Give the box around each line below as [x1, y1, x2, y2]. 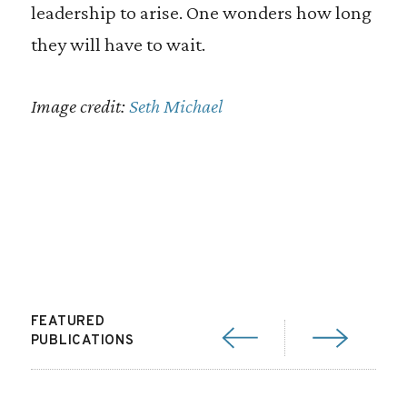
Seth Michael [128, 94, 223, 117]
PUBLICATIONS [30, 333, 134, 350]
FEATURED [30, 313, 105, 331]
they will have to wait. [30, 33, 205, 55]
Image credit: [30, 94, 129, 117]
